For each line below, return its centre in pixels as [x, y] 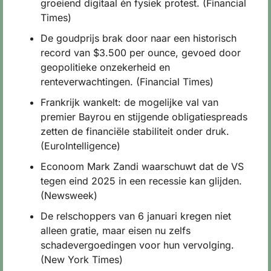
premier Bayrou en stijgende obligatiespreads [144, 116]
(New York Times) [82, 259]
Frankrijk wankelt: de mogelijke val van [129, 102]
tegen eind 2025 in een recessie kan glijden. [141, 181]
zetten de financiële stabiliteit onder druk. [135, 131]
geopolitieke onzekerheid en [105, 67]
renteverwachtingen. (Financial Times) [127, 81]
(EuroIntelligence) [80, 145]
